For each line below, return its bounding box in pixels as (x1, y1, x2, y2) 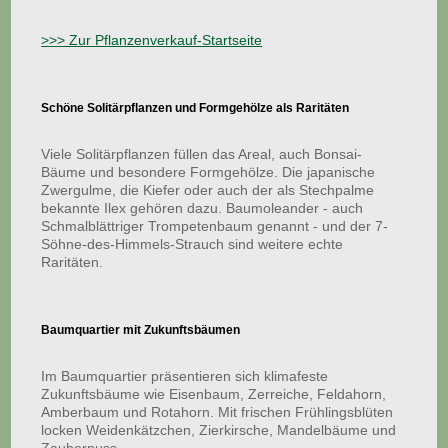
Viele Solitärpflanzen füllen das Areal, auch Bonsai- (41, 146, 363, 162)
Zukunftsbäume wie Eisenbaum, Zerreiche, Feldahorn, (41, 386, 387, 402)
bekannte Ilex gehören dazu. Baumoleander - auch (41, 200, 364, 216)
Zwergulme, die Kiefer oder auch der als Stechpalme (41, 182, 375, 198)
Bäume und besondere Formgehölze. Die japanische (41, 164, 376, 180)
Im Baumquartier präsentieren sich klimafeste (41, 368, 329, 384)
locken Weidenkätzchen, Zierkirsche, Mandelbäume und (41, 422, 397, 438)
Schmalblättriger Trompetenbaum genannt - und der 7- (41, 218, 389, 234)
